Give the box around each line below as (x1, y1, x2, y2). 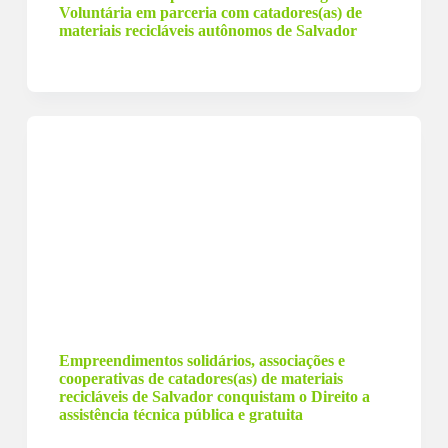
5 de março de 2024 (78, 319, 204, 336)
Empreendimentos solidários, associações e (58, 352, 345, 369)
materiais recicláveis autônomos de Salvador (58, 22, 357, 39)
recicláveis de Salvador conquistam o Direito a (58, 388, 370, 405)
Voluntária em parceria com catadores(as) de (58, 4, 362, 21)
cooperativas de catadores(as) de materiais (58, 370, 343, 387)
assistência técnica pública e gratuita (58, 406, 303, 423)
